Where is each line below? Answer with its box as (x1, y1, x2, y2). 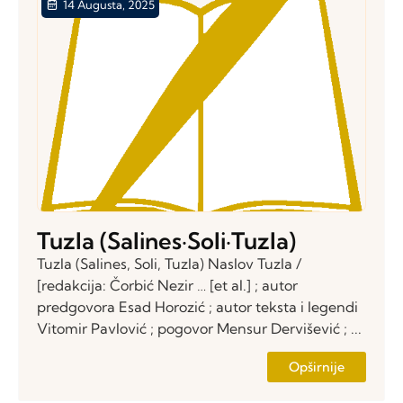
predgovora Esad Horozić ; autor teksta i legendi (37, 297, 358, 316)
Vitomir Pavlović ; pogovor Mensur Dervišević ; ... (37, 318, 362, 337)
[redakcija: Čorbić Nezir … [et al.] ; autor (37, 275, 298, 294)
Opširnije (289, 359, 345, 376)
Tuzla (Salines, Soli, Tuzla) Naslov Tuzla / (37, 254, 301, 273)
